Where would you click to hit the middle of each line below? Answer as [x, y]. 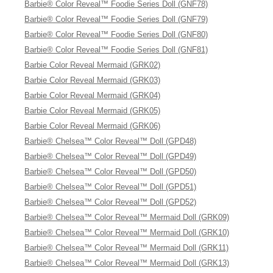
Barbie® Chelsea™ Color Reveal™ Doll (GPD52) [111, 202]
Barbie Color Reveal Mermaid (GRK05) [93, 111]
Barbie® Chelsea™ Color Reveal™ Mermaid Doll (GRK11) [127, 248]
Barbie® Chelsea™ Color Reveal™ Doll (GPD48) [111, 141]
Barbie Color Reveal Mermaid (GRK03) [93, 80]
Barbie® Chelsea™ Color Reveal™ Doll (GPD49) [111, 156]
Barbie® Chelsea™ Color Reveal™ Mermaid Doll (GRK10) [127, 232]
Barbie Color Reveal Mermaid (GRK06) [93, 126]
